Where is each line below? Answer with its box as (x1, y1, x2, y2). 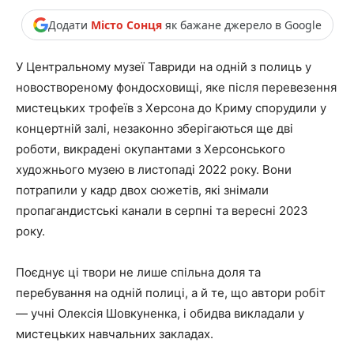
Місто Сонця (90, 17, 162, 32)
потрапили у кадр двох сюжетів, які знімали (16, 183, 269, 198)
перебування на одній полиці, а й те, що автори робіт (16, 285, 326, 301)
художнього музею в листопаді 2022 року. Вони (16, 162, 292, 178)
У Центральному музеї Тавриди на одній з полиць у (16, 59, 311, 75)
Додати (47, 17, 91, 32)
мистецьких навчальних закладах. (16, 326, 213, 342)
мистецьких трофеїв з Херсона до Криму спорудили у (16, 100, 326, 116)
